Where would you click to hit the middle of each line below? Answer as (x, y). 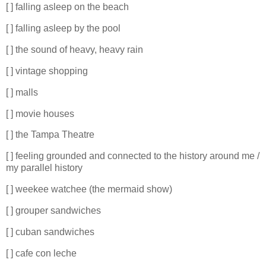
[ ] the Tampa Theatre (50, 135)
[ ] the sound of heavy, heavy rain (75, 50)
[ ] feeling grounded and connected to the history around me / (133, 156)
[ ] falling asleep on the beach (67, 7)
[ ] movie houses (40, 113)
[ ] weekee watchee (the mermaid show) (89, 189)
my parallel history (44, 168)
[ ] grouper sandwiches (55, 210)
